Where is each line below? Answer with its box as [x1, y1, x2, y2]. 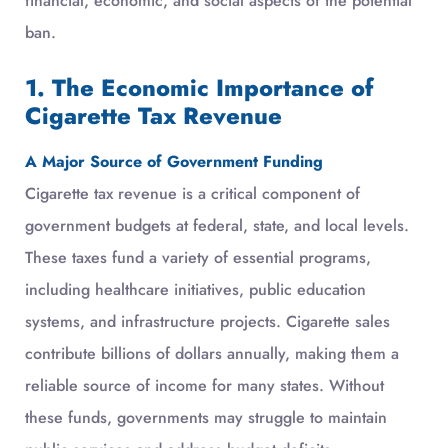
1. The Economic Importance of [25, 70, 373, 105]
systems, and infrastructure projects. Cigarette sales [25, 309, 390, 333]
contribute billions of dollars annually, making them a [25, 341, 399, 365]
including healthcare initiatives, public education [25, 277, 366, 301]
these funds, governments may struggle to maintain [25, 405, 387, 429]
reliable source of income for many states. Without [25, 373, 384, 397]
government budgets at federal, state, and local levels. [25, 213, 409, 237]
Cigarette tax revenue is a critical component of [25, 181, 360, 205]
